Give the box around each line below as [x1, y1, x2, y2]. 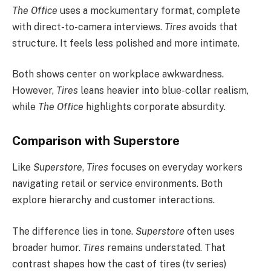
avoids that [186, 21, 238, 33]
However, [12, 85, 56, 97]
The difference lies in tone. [12, 225, 135, 237]
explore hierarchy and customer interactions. [12, 194, 215, 206]
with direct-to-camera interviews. [12, 21, 165, 33]
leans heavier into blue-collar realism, [78, 85, 249, 97]
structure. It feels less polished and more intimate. [12, 37, 240, 49]
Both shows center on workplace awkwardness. [12, 68, 224, 80]
